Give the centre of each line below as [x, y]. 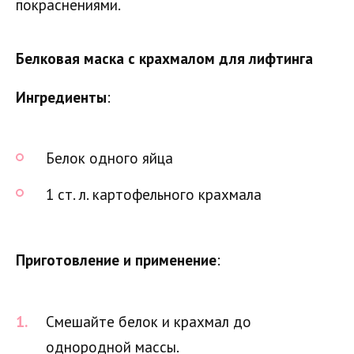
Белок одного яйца [109, 158]
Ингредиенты [61, 97]
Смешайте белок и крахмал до [149, 321]
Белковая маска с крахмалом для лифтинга [164, 58]
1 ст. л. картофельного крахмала [154, 194]
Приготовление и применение [116, 260]
